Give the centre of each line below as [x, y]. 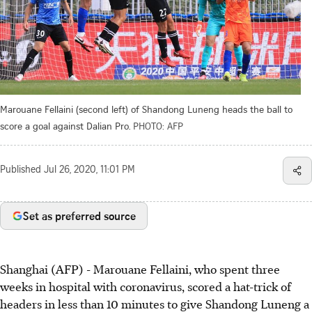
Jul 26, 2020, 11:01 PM [89, 171]
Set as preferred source [79, 216]
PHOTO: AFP [158, 126]
